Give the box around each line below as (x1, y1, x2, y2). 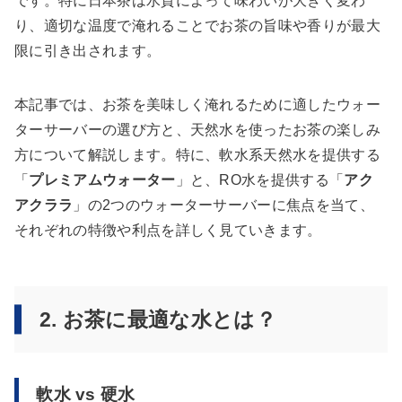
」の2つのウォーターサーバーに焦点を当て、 (73, 197, 375, 214)
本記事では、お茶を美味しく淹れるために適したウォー (14, 97, 381, 113)
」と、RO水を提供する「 (175, 172, 345, 188)
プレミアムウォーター (29, 172, 176, 188)
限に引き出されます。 (14, 43, 162, 59)
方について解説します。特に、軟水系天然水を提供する (14, 147, 380, 163)
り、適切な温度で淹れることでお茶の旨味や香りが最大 (14, 18, 381, 34)
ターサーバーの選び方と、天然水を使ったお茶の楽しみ (14, 122, 381, 138)
